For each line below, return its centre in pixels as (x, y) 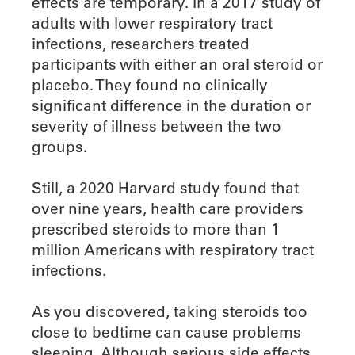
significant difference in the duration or (171, 106)
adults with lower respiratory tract (152, 23)
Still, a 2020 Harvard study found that (165, 188)
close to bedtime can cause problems (166, 332)
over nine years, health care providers (168, 209)
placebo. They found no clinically (150, 85)
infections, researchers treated (141, 44)
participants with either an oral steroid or (177, 65)
